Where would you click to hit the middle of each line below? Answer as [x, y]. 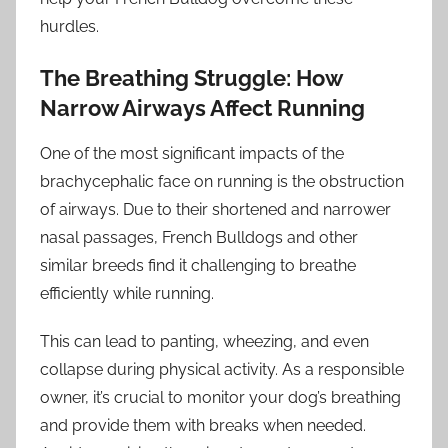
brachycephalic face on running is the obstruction [222, 181]
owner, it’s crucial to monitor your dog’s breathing [220, 397]
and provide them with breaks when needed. [203, 425]
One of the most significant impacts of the [192, 153]
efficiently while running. [127, 293]
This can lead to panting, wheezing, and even [204, 341]
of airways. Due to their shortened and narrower [215, 209]
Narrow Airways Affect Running [202, 108]
